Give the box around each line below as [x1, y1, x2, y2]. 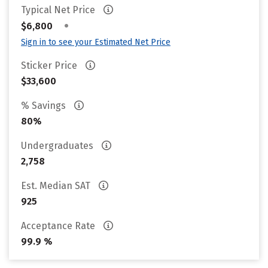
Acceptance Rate [21, 220, 98, 232]
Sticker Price [21, 60, 80, 71]
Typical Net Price [21, 4, 98, 16]
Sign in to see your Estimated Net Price [21, 37, 170, 47]
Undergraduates [21, 140, 96, 151]
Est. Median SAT [21, 180, 93, 191]
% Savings [21, 100, 68, 111]
